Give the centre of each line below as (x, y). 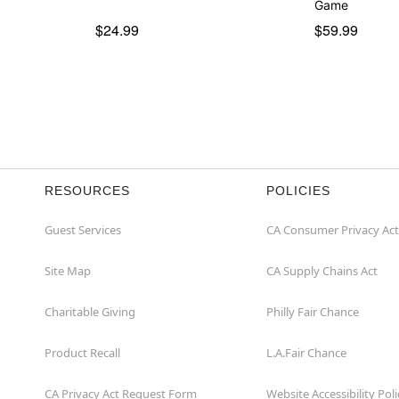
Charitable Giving (90, 311)
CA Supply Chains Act (322, 270)
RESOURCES (87, 190)
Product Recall (82, 352)
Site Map (68, 270)
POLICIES (298, 190)
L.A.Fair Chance (306, 352)
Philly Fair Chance (313, 311)
